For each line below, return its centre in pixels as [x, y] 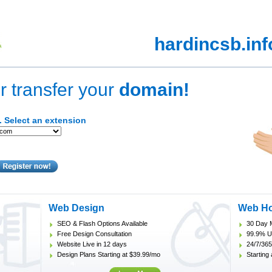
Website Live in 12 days [92, 244]
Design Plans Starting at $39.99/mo [109, 254]
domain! [154, 90]
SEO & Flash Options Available [102, 223]
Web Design [76, 208]
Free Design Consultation [94, 234]
